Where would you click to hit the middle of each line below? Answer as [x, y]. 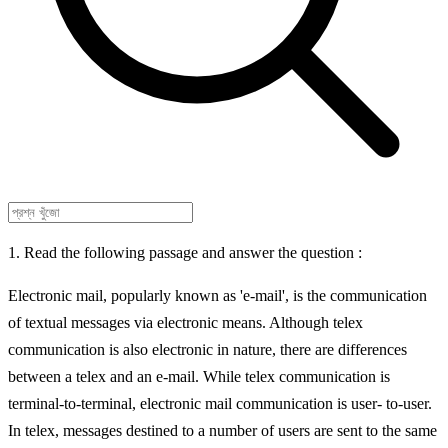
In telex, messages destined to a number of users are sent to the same [222, 430]
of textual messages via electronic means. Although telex [185, 322]
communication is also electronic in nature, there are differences [207, 349]
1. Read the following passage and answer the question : [185, 252]
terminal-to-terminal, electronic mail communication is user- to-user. [220, 403]
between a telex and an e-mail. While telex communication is [199, 376]
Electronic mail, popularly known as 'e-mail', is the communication [217, 295]
